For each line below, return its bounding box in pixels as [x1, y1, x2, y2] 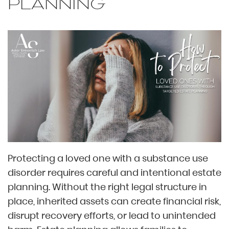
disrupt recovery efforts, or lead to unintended [8, 209, 216, 222]
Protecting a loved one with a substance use [8, 152, 208, 165]
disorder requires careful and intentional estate [8, 166, 221, 179]
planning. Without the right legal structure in [8, 180, 207, 194]
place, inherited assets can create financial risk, [8, 195, 221, 208]
